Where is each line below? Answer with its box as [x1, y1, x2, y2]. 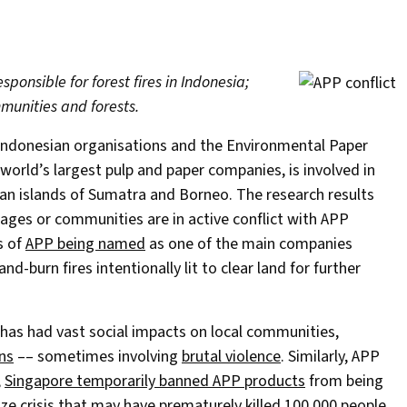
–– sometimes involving [14, 345, 182, 369]
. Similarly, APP [281, 345, 380, 369]
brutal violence [182, 345, 281, 369]
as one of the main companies [145, 233, 352, 256]
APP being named [25, 233, 145, 256]
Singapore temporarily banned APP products [5, 370, 305, 393]
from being [305, 370, 383, 393]
